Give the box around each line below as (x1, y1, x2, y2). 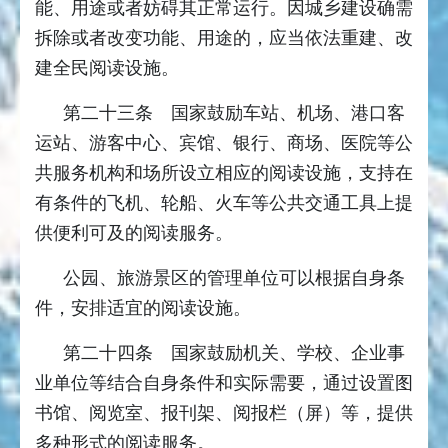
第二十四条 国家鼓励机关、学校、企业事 (63, 343, 405, 364)
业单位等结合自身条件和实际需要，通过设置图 (35, 373, 413, 394)
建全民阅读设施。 (35, 58, 179, 79)
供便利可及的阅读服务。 (35, 223, 233, 244)
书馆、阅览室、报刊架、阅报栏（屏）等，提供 (35, 403, 413, 424)
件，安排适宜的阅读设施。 (35, 298, 251, 319)
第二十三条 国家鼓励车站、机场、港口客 (63, 103, 405, 124)
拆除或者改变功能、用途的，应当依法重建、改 (35, 28, 413, 49)
